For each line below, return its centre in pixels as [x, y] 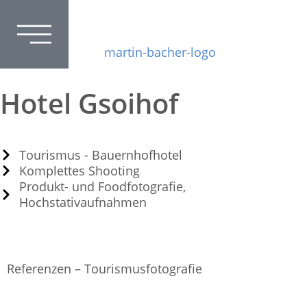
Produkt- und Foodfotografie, [102, 186]
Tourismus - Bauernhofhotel [100, 155]
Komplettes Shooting [79, 170]
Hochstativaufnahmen [83, 202]
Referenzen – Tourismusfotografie [105, 269]
